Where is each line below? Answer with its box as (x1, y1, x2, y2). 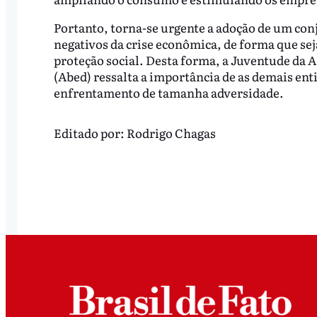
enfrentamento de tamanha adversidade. (53, 83, 284, 102)
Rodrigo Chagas (126, 123, 216, 142)
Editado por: (53, 123, 127, 142)
